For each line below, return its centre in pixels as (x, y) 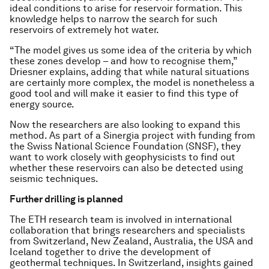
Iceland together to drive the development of (110, 252)
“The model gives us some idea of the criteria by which (131, 50)
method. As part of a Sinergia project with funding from (132, 135)
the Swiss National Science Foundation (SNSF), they (125, 146)
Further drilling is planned (66, 199)
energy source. (42, 104)
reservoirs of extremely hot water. (84, 30)
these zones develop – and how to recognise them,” (123, 61)
